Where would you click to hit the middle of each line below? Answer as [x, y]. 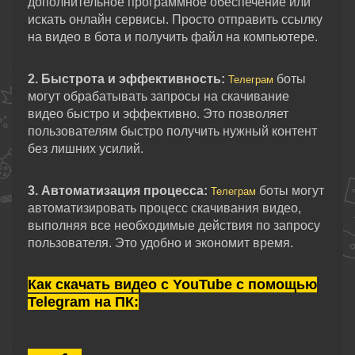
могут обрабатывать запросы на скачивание [158, 96]
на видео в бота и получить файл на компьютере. [173, 37]
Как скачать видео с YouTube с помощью [172, 284]
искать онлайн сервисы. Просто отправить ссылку [175, 19]
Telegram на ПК [81, 302]
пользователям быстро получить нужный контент [172, 131]
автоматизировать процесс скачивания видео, [164, 208]
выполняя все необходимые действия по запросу [174, 225]
